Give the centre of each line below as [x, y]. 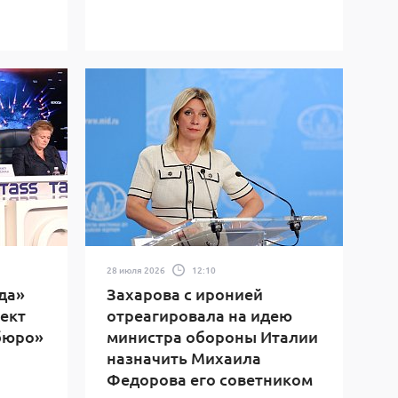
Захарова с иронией [185, 294]
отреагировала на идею [199, 315]
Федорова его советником [210, 379]
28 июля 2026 [136, 269]
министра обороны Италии [212, 336]
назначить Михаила [184, 358]
